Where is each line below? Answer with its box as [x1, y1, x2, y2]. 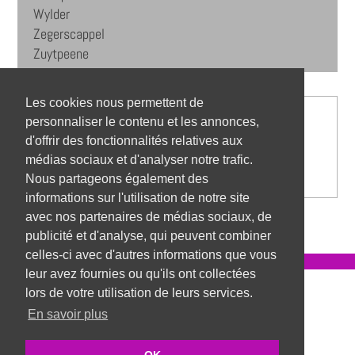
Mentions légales [136, 313, 218, 330]
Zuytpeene [33, 45, 90, 63]
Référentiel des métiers [120, 282, 235, 300]
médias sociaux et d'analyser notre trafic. [25, 153, 253, 167]
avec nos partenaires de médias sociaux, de [25, 210, 272, 224]
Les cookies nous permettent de [25, 96, 204, 110]
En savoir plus [28, 307, 109, 322]
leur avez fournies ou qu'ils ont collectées [25, 267, 256, 281]
